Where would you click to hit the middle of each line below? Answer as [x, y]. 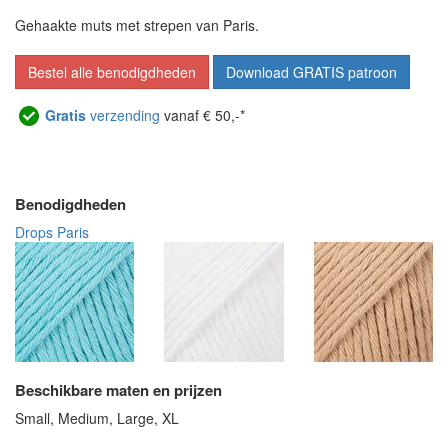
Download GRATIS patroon [311, 72]
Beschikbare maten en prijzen [118, 389]
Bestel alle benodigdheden [112, 72]
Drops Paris [52, 232]
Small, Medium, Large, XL [97, 417]
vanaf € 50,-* [202, 115]
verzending [123, 115]
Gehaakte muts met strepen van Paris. [137, 25]
